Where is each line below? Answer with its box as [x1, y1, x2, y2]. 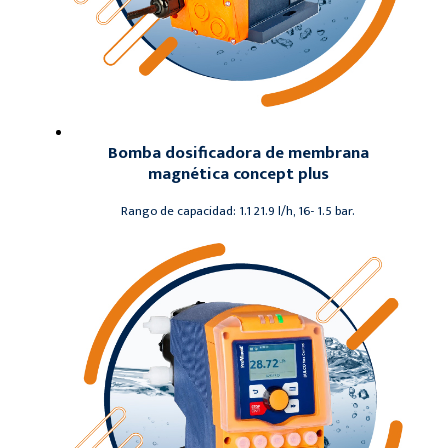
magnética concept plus [147, 160, 329, 189]
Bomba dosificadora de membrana [107, 139, 369, 168]
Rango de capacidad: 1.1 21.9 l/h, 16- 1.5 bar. [121, 200, 355, 222]
